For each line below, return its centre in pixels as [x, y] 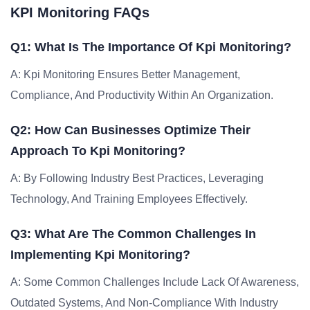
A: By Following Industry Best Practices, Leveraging [137, 178]
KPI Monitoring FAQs [80, 12]
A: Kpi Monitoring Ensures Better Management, [125, 74]
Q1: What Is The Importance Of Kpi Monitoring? [151, 47]
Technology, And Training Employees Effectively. [129, 199]
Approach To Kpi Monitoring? [98, 151]
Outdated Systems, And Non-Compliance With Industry [144, 303]
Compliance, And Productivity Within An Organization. [142, 95]
